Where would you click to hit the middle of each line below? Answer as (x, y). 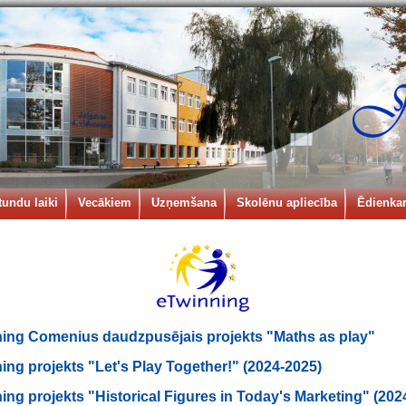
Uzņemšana (184, 203)
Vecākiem (105, 203)
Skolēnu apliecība (287, 203)
